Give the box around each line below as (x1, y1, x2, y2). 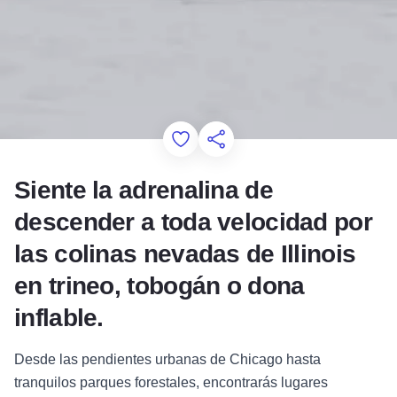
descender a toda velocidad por (14, 208, 372, 237)
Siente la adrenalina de (14, 176, 273, 205)
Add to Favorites (177, 135, 289, 151)
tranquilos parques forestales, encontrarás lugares (14, 375, 328, 391)
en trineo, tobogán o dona (14, 272, 305, 300)
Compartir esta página (213, 135, 362, 151)
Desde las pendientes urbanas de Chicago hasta (14, 352, 321, 368)
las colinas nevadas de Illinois (14, 240, 356, 269)
